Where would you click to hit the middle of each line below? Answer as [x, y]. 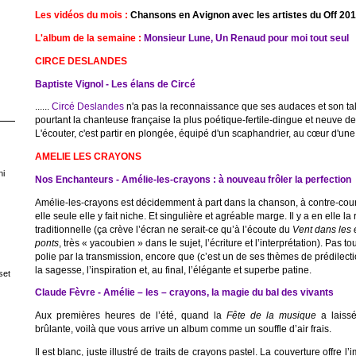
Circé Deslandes [87, 106]
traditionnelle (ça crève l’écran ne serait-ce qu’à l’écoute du [163, 229]
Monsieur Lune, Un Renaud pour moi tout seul [246, 38]
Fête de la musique [271, 315]
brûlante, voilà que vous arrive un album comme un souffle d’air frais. [183, 329]
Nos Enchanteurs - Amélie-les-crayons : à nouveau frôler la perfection [193, 179]
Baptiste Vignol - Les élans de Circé [115, 83]
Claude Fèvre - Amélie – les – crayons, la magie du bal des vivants [184, 292]
